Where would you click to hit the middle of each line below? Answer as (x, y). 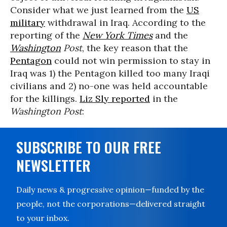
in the (164, 99)
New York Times (118, 35)
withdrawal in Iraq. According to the (125, 23)
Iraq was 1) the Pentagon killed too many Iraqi (110, 73)
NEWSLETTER (53, 165)
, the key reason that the (135, 48)
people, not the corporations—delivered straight (111, 204)
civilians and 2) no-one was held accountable (109, 86)
